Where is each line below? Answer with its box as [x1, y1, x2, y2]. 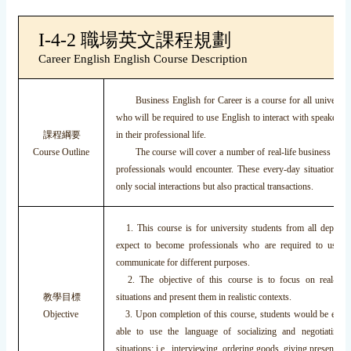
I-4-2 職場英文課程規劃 [38, 30, 231, 51]
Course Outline [32, 147, 89, 158]
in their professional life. [115, 129, 206, 141]
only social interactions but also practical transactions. [115, 181, 313, 193]
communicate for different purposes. [115, 257, 250, 269]
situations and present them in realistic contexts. [115, 291, 291, 303]
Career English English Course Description [38, 52, 248, 66]
